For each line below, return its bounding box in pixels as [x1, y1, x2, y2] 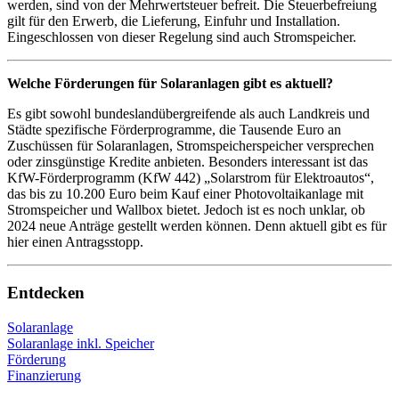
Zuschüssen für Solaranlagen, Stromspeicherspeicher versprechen [7, 138, 374, 154]
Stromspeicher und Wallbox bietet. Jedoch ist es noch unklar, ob [7, 202, 365, 218]
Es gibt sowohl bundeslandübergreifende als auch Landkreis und [7, 106, 370, 122]
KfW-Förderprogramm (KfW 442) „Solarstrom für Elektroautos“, [7, 170, 374, 186]
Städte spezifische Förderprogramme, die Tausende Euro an [7, 122, 341, 138]
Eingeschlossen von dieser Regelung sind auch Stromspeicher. [7, 29, 356, 45]
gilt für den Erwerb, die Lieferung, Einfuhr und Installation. [7, 13, 340, 29]
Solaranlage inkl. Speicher [7, 335, 154, 351]
